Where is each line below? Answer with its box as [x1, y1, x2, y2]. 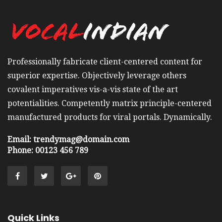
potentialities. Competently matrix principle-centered [7, 99, 212, 109]
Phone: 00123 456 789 [7, 146, 88, 156]
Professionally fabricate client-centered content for [7, 57, 202, 67]
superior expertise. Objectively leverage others [7, 71, 186, 81]
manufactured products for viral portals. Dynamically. [7, 112, 212, 122]
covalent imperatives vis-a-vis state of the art [7, 85, 178, 95]
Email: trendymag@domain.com [7, 135, 129, 145]
